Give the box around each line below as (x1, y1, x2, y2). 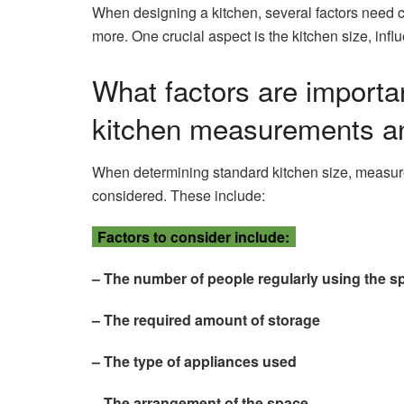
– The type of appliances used (92, 351, 297, 372)
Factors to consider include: (97, 226, 290, 248)
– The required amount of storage (92, 309, 320, 331)
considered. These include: (92, 185, 265, 207)
